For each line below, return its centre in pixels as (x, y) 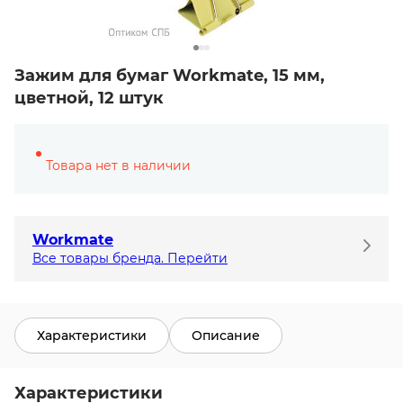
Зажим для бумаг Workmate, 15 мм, (170, 76)
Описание (226, 335)
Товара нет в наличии (118, 166)
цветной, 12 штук (89, 98)
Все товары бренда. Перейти (130, 258)
